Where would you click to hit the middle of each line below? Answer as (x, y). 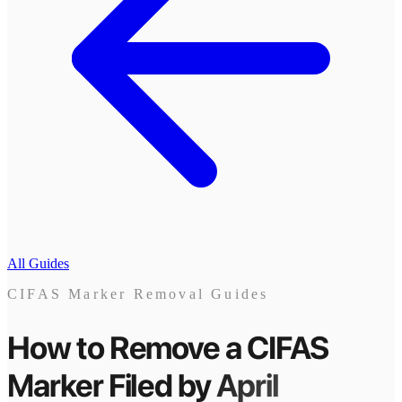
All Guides (38, 263)
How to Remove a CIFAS (168, 348)
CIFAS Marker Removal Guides (138, 294)
